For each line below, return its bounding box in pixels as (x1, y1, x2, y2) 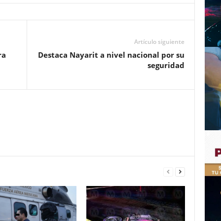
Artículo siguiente (134, 37, 184, 46)
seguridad (147, 60, 184, 70)
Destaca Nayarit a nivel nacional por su (37, 50, 184, 60)
